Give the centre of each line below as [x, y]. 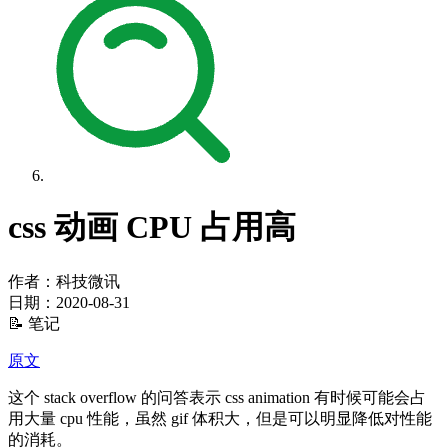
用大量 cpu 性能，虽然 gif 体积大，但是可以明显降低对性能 [220, 418]
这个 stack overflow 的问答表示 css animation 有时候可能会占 [217, 397]
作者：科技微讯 [64, 281]
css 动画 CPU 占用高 [152, 227]
